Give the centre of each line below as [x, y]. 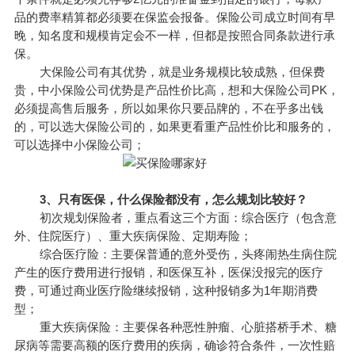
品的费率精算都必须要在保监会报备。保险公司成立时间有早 [174, 17]
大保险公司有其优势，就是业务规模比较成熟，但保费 [169, 72]
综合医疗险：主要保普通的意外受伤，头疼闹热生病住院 [175, 254]
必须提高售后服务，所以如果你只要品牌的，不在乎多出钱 [168, 109]
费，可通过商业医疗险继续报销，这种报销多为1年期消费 [166, 291]
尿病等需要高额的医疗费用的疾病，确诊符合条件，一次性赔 [174, 345]
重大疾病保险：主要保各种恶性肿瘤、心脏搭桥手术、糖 [175, 327]
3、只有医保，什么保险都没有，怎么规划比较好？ [164, 200]
